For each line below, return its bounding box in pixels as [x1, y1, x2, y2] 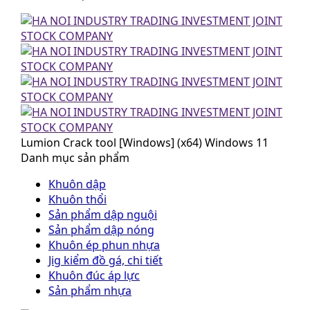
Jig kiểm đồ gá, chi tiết [48, 253, 163, 268]
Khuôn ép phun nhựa [48, 237, 160, 253]
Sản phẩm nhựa [48, 283, 131, 298]
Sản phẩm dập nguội [48, 207, 157, 222]
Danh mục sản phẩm [21, 150, 129, 165]
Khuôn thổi [48, 192, 107, 207]
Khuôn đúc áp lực [48, 268, 140, 283]
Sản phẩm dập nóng [48, 222, 154, 237]
